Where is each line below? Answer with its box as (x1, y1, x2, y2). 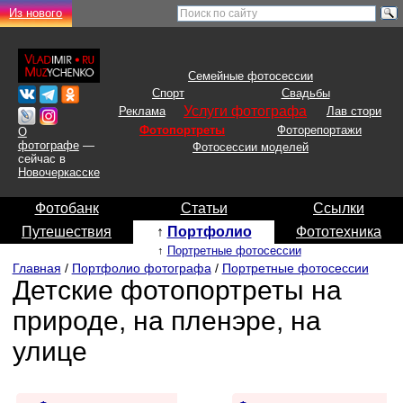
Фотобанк (34, 201, 99, 216)
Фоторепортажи (277, 123, 362, 137)
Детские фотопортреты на (12, 275, 342, 306)
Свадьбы (281, 86, 330, 100)
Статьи (180, 201, 228, 216)
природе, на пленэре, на (12, 306, 321, 336)
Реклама (118, 104, 166, 118)
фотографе (17, 139, 79, 153)
